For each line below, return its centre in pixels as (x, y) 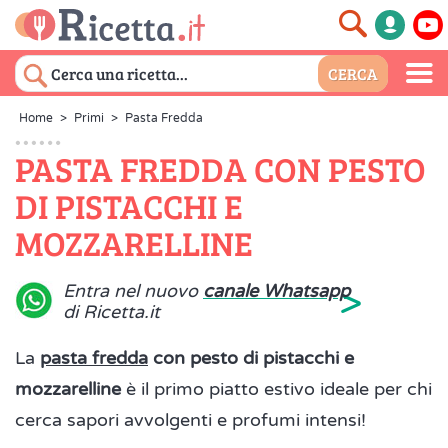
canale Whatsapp (276, 291)
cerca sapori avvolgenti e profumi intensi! (190, 420)
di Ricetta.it (111, 312)
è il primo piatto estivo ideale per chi (276, 389)
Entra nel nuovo (133, 291)
